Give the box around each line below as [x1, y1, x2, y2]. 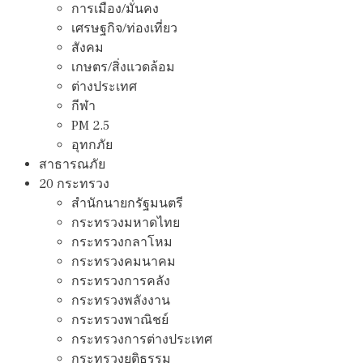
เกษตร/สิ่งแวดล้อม [71, 58, 175, 75]
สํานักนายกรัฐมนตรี [71, 194, 183, 211]
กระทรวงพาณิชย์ [71, 311, 169, 328]
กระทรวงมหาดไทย [71, 214, 180, 231]
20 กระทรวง [39, 175, 109, 192]
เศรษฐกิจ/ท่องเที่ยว [71, 19, 177, 36]
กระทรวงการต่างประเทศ [71, 331, 212, 348]
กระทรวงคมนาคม [71, 253, 176, 270]
